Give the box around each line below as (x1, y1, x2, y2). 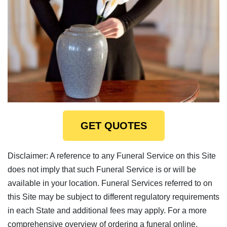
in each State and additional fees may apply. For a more (8, 206, 207, 215)
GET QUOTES (80, 120, 147, 131)
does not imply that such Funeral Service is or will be (8, 165, 196, 174)
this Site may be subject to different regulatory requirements (8, 192, 219, 201)
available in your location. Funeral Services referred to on (8, 178, 212, 187)
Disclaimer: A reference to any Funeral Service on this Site (8, 151, 216, 160)
